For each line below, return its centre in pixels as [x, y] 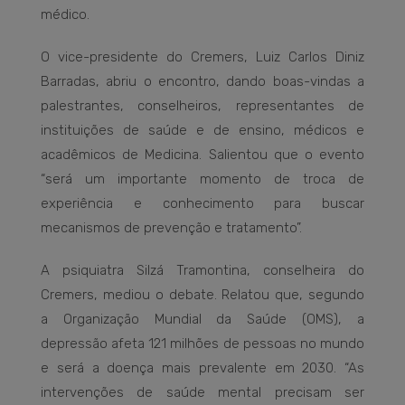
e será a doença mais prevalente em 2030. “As [202, 367]
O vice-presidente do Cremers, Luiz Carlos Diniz [202, 57]
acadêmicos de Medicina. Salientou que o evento [202, 154]
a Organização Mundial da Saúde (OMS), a [202, 319]
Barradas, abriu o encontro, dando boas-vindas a [202, 81]
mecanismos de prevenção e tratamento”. [171, 227]
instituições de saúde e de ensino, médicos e [202, 130]
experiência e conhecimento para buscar [202, 203]
